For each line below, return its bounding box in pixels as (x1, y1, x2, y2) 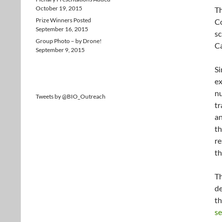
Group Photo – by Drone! (36, 37, 102, 45)
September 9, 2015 (36, 46, 85, 54)
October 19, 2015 (36, 4, 82, 12)
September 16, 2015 (36, 25, 88, 33)
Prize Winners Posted (36, 16, 91, 24)
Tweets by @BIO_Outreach (36, 93, 106, 100)
